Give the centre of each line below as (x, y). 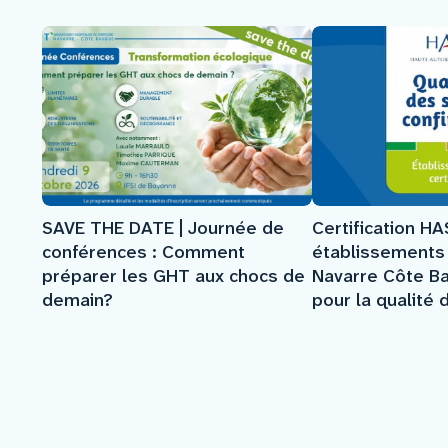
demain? (77, 299)
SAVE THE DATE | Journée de (163, 227)
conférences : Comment (143, 251)
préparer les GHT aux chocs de (173, 275)
